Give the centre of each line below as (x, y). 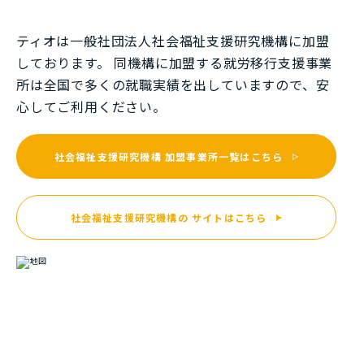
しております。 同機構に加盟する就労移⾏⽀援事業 (175, 63)
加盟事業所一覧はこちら (222, 156)
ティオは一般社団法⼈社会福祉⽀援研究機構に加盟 (173, 41)
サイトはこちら (227, 217)
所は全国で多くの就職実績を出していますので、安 (173, 85)
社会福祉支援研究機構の (129, 217)
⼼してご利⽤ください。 (91, 107)
